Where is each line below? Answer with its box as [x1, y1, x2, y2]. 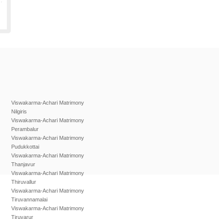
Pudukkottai [11, 144, 39, 150]
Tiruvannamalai [11, 197, 47, 202]
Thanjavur [11, 161, 35, 167]
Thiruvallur [11, 179, 36, 185]
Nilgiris [11, 109, 27, 114]
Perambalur [11, 126, 39, 132]
